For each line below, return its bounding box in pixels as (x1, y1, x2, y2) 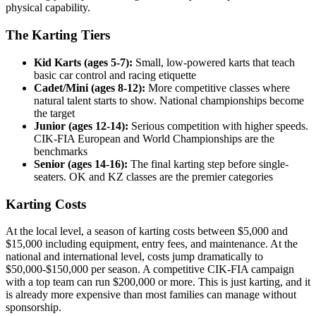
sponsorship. (6, 301, 61, 314)
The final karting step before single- (128, 157, 288, 170)
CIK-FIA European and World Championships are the (34, 132, 274, 145)
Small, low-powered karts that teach (133, 56, 295, 68)
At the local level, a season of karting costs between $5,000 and (6, 225, 288, 238)
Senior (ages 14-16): (34, 157, 128, 170)
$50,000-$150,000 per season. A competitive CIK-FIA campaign (6, 263, 294, 276)
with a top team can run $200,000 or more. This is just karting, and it (6, 276, 310, 288)
